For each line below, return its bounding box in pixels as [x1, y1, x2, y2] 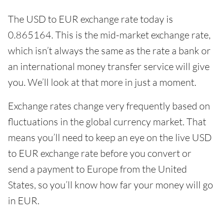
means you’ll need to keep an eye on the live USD [8, 131, 212, 144]
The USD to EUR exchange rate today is [8, 12, 173, 25]
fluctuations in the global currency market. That [8, 115, 206, 128]
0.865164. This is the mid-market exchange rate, [8, 28, 211, 41]
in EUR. [8, 194, 39, 207]
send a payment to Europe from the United [8, 162, 187, 175]
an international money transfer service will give [8, 60, 210, 73]
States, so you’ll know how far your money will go [8, 178, 213, 191]
